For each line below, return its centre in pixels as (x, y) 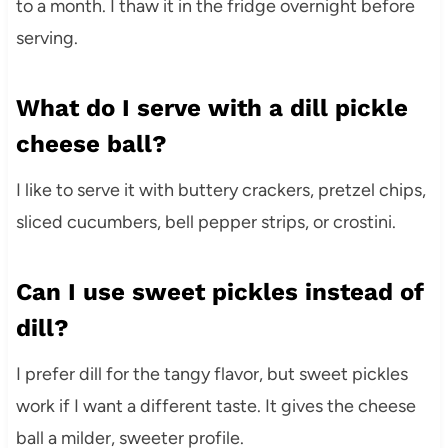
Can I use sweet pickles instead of (219, 291)
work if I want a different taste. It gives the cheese (215, 405)
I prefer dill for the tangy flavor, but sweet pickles (211, 373)
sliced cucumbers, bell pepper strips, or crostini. (205, 221)
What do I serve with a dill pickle (211, 107)
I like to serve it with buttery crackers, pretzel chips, (220, 189)
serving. (46, 37)
